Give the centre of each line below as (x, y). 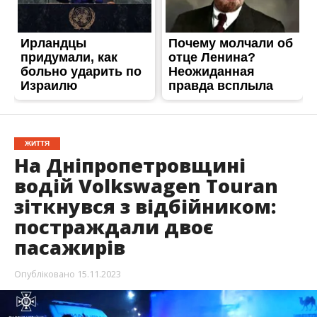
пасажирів (69, 247)
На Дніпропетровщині (129, 165)
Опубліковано (44, 273)
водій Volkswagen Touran (146, 185)
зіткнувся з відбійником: (145, 206)
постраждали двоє (114, 226)
